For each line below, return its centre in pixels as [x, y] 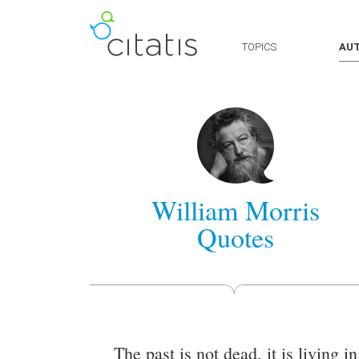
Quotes [236, 237]
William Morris [236, 210]
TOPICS [259, 47]
